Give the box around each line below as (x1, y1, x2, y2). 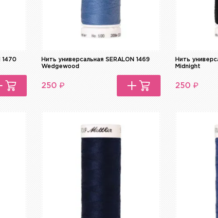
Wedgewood (41, 64, 80, 70)
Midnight (175, 64, 201, 70)
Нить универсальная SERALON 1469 (41, 57, 150, 63)
